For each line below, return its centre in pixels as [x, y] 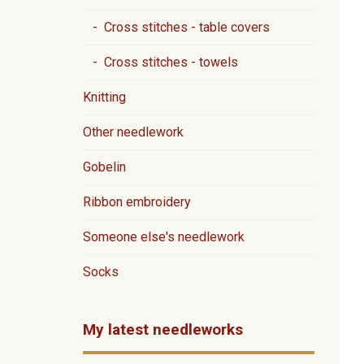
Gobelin [104, 167]
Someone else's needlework [164, 237]
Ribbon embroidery [137, 202]
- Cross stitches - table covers [176, 27]
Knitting [104, 97]
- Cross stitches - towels [160, 62]
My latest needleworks [163, 329]
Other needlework [133, 132]
